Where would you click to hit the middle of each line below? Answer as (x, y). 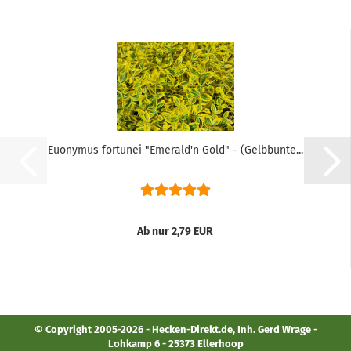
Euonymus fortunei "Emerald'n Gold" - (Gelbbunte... (175, 150)
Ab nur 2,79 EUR (175, 232)
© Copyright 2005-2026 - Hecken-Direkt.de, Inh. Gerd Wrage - (175, 329)
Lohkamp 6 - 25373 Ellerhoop (175, 344)
